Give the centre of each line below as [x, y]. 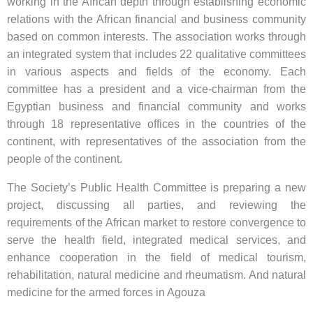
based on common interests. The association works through [156, 37]
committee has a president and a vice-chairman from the [156, 89]
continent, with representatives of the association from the [156, 142]
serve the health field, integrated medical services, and [156, 240]
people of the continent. [65, 159]
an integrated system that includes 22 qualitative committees [156, 54]
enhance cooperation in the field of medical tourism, [156, 258]
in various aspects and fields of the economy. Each [156, 72]
